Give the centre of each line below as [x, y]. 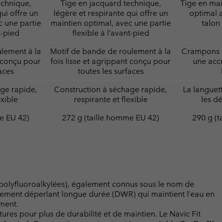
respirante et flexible [111, 99]
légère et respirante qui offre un [111, 13]
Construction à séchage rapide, [111, 89]
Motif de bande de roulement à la [111, 51]
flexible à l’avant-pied [111, 33]
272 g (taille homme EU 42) [111, 117]
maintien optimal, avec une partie [111, 23]
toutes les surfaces [111, 71]
